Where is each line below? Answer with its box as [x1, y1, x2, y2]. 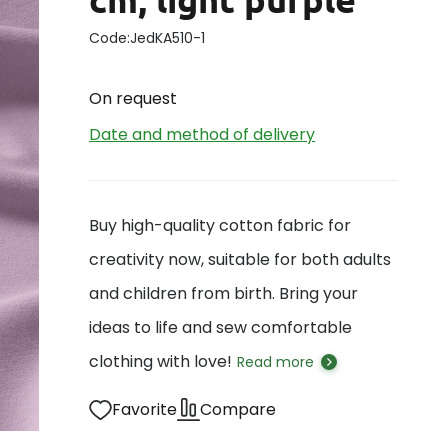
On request [89, 87, 177, 110]
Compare [200, 398, 276, 421]
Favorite [112, 398, 177, 421]
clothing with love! [89, 350, 232, 373]
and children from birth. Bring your [89, 282, 358, 305]
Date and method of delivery [89, 123, 315, 146]
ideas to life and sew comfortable [89, 316, 352, 339]
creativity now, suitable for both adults [89, 248, 391, 271]
